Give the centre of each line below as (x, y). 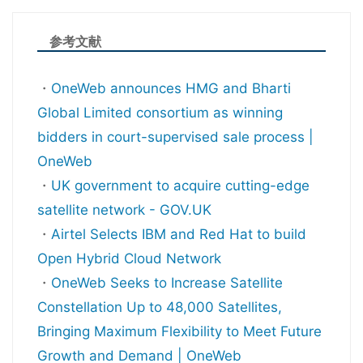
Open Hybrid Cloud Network (129, 259)
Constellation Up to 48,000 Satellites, (160, 307)
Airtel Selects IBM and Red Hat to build (179, 235)
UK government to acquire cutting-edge (180, 186)
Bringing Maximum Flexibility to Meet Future (179, 332)
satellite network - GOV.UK (124, 210)
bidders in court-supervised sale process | (175, 137)
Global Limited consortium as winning (160, 113)
